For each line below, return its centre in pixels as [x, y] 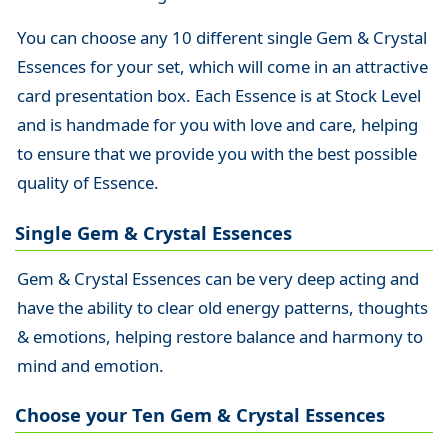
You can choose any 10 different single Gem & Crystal [221, 38]
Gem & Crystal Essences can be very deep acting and [217, 278]
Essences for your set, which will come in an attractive [222, 67]
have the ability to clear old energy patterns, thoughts [222, 307]
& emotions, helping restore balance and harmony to [219, 336]
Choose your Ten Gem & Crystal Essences [200, 414]
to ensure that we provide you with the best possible [216, 154]
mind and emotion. [90, 365]
